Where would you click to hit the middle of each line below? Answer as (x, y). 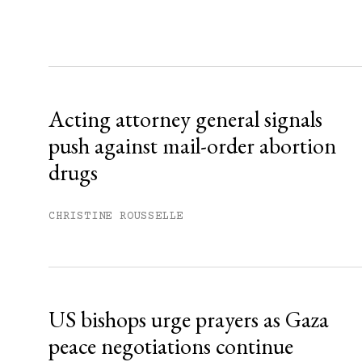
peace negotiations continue (171, 346)
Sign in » (330, 86)
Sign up (264, 43)
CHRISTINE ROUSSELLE (116, 217)
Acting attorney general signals (185, 119)
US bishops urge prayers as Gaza (189, 319)
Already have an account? (244, 86)
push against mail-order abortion (192, 145)
